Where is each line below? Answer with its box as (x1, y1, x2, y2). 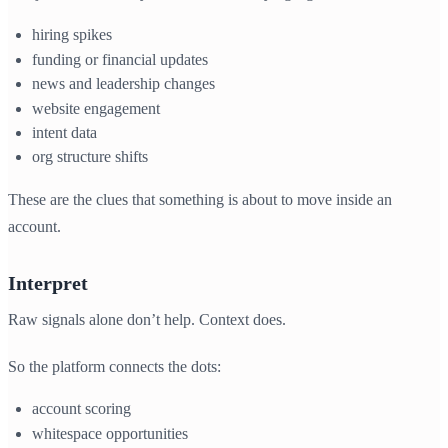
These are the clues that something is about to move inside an (8, 191, 392, 209)
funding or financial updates (32, 50, 208, 68)
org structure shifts (32, 148, 148, 166)
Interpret (8, 272, 88, 295)
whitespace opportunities (32, 424, 188, 442)
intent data (32, 123, 97, 141)
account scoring (32, 400, 131, 418)
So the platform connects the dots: (8, 358, 221, 376)
